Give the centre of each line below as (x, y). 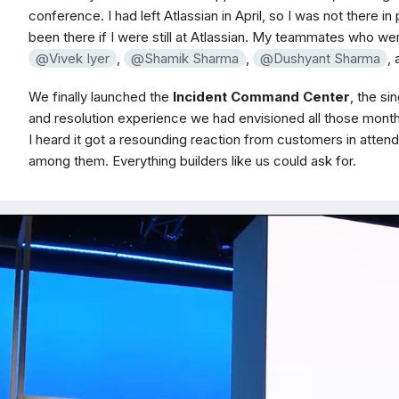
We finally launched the (101, 96)
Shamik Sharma (191, 59)
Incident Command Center (261, 96)
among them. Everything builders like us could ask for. (192, 160)
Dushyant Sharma (327, 59)
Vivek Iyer (79, 59)
